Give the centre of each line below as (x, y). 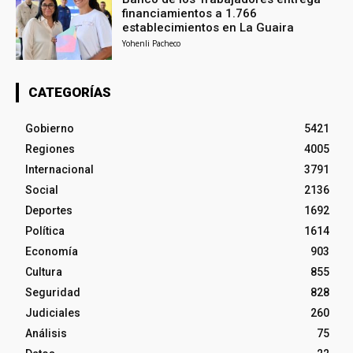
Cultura (44, 271)
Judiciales (53, 312)
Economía (52, 251)
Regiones (50, 149)
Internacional (59, 169)
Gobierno (50, 128)
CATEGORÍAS (70, 92)
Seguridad (53, 292)
